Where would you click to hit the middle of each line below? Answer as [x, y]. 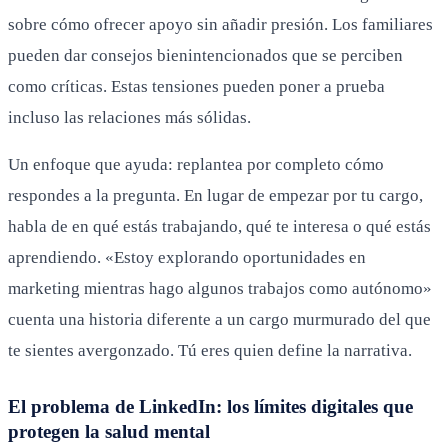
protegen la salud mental [109, 431]
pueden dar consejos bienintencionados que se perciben [205, 55]
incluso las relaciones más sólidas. [129, 117]
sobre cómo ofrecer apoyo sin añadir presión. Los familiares [220, 24]
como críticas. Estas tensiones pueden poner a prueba [196, 86]
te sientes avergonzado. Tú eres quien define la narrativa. [210, 350]
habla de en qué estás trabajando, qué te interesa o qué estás [219, 226]
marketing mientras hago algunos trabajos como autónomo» [220, 288]
